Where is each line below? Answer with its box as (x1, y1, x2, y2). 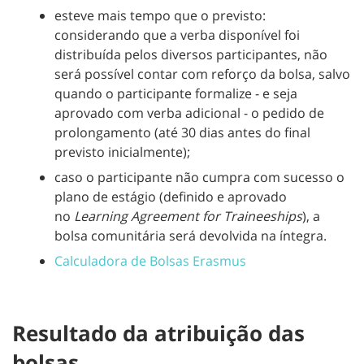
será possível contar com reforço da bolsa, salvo (54, 64, 350, 83)
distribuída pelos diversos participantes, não (54, 45, 327, 63)
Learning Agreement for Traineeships (74, 206, 302, 225)
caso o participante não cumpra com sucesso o (54, 167, 344, 186)
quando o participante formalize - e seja (54, 84, 297, 102)
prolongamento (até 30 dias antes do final (54, 123, 310, 141)
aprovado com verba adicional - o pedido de (54, 103, 324, 122)
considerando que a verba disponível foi (54, 25, 300, 44)
